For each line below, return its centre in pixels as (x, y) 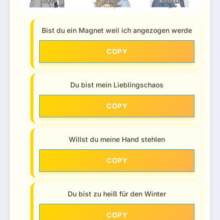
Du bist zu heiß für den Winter (117, 194)
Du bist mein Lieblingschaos (117, 85)
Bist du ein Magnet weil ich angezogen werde (117, 30)
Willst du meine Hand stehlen (117, 139)
